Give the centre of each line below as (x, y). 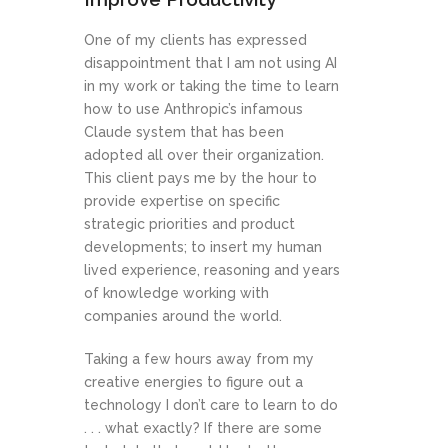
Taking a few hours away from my (199, 359)
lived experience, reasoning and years (212, 270)
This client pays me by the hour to (200, 178)
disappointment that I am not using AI (210, 63)
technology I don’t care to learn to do (211, 405)
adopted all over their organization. (204, 155)
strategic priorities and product (189, 224)
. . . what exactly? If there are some (203, 428)
